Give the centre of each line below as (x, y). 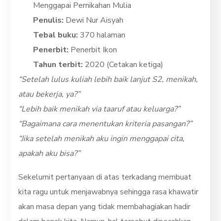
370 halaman (102, 35)
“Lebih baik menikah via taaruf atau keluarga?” (99, 109)
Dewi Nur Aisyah (94, 20)
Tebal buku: (56, 35)
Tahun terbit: (58, 64)
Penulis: (49, 20)
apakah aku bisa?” (49, 153)
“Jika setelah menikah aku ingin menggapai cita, (102, 138)
